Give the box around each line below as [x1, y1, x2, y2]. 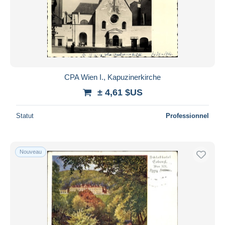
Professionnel [166, 111, 209, 120]
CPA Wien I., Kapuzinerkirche [64, 72, 161, 81]
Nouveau [20, 148, 42, 155]
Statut [16, 111, 34, 120]
